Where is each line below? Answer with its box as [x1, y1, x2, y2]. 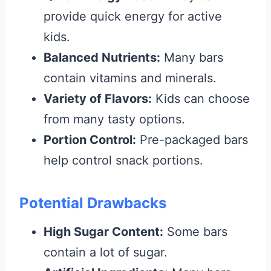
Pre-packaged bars [136, 132, 248, 147]
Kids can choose [152, 91, 250, 106]
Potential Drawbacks [19, 194, 166, 212]
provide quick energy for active [44, 9, 222, 24]
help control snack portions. [44, 153, 203, 168]
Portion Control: [44, 132, 136, 147]
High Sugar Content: [44, 224, 163, 239]
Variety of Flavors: [44, 91, 152, 106]
